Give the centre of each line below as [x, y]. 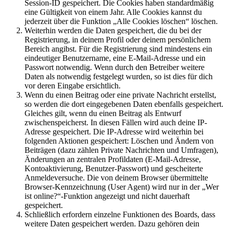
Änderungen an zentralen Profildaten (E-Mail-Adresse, [113, 159]
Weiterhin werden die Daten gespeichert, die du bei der [113, 31]
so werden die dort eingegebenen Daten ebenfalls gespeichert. [124, 104]
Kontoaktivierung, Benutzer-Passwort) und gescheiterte [114, 169]
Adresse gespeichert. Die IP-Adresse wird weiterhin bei [114, 132]
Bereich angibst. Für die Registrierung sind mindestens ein [118, 49]
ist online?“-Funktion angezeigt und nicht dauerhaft [107, 196]
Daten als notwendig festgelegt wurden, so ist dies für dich [119, 77]
